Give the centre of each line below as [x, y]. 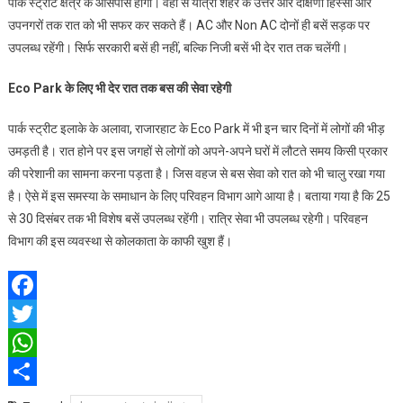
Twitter [28, 342]
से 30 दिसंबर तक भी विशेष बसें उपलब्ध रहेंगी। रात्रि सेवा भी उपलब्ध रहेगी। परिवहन [188, 218]
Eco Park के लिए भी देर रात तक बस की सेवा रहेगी [119, 88]
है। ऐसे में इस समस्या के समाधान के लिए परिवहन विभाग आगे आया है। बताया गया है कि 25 [199, 196]
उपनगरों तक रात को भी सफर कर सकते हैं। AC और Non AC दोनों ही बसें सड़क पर [188, 25]
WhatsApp [37, 371]
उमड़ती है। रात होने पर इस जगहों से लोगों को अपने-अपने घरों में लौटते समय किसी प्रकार [197, 151]
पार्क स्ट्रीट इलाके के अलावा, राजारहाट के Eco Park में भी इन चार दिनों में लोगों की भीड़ [196, 128]
